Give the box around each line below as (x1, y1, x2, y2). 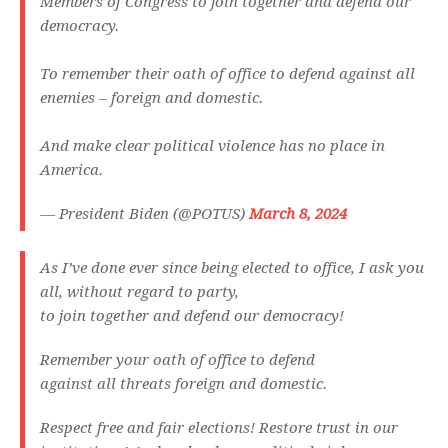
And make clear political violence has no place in (40, 137, 385, 156)
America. (40, 161, 103, 180)
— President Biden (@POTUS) (40, 205, 249, 224)
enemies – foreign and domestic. (40, 89, 263, 108)
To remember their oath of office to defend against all (40, 65, 415, 84)
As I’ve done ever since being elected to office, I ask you (40, 259, 424, 278)
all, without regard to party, (40, 283, 239, 302)
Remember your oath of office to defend (40, 351, 315, 370)
